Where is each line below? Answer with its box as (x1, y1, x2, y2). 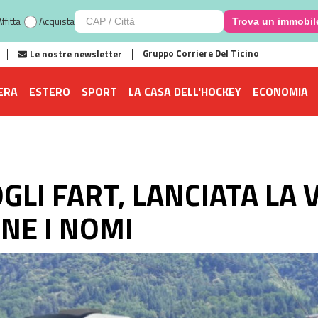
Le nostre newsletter (30, 47, 122, 61)
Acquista (38, 13, 75, 28)
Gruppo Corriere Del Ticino (143, 46, 259, 60)
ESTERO (29, 82, 70, 100)
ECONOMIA (253, 82, 308, 100)
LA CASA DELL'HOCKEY (128, 82, 241, 100)
